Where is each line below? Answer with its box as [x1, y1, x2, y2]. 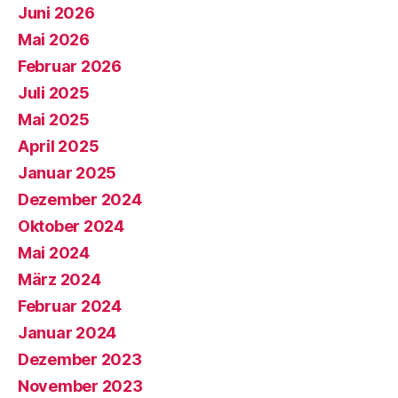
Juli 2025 [18, 84, 90, 102]
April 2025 [18, 137, 99, 155]
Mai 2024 [18, 243, 90, 262]
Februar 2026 [18, 57, 122, 76]
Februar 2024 [18, 297, 122, 315]
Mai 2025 [18, 110, 90, 129]
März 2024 [18, 270, 101, 289]
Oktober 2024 [18, 217, 124, 235]
